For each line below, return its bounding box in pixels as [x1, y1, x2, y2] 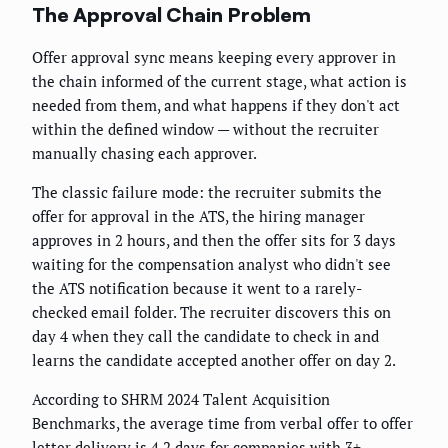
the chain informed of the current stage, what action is [32, 70, 407, 91]
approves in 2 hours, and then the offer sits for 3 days [32, 229, 396, 250]
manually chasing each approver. [32, 142, 257, 163]
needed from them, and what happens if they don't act [32, 94, 400, 115]
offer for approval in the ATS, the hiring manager [32, 205, 365, 226]
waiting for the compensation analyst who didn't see [32, 253, 391, 274]
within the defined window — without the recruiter [32, 118, 379, 139]
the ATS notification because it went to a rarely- [32, 277, 362, 298]
